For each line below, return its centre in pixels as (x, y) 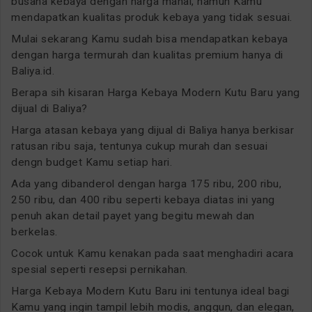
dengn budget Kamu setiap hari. (92, 162)
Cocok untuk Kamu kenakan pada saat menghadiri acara (153, 253)
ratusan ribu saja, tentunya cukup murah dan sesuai (139, 146)
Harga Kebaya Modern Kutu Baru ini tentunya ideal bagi (150, 291)
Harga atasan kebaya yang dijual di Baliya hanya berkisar (153, 130)
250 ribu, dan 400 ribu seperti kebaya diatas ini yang (143, 200)
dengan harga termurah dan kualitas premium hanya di (147, 55)
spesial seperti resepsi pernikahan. (100, 269)
